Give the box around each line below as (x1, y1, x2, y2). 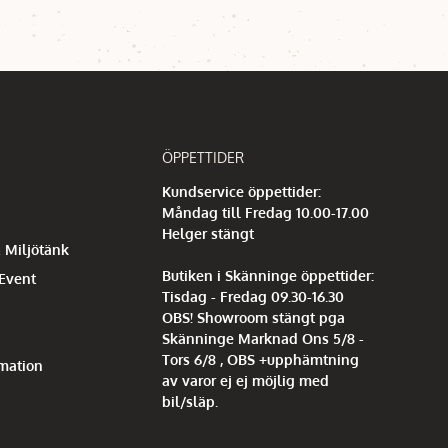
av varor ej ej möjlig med (161, 371, 329, 389)
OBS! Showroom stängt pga (161, 308, 345, 326)
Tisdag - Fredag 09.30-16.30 (161, 287, 344, 305)
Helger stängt (161, 224, 254, 242)
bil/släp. (161, 392, 218, 410)
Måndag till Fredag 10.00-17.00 (161, 203, 369, 221)
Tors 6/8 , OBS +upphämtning (161, 350, 359, 368)
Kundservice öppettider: (161, 182, 321, 200)
